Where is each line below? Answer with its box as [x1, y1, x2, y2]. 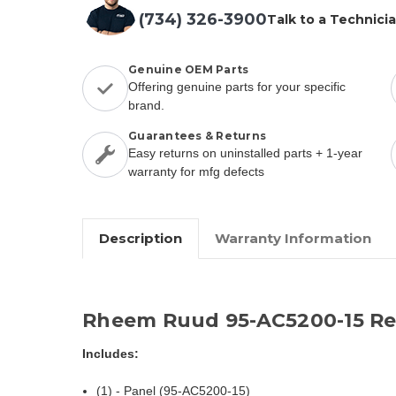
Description [98, 229, 182, 247]
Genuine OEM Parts [128, 62, 249, 76]
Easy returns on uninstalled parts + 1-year [128, 145, 362, 160]
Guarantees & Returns [128, 128, 266, 142]
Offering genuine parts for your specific [128, 79, 346, 94]
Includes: [82, 346, 139, 361]
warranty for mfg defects [128, 164, 264, 179]
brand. [128, 97, 164, 112]
